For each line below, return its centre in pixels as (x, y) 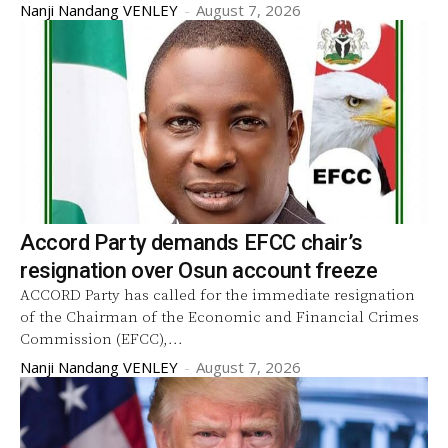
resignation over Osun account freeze (199, 270)
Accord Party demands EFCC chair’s (191, 242)
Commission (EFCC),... (101, 339)
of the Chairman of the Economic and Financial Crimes (219, 317)
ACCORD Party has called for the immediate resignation (217, 295)
